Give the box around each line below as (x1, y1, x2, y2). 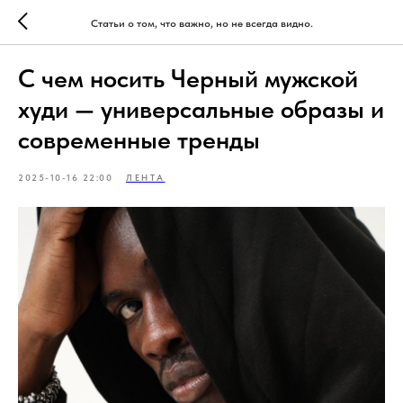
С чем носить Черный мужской (18, 63, 358, 94)
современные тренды (18, 124, 260, 155)
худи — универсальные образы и (18, 94, 384, 124)
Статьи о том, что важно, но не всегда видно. (90, 16, 313, 30)
